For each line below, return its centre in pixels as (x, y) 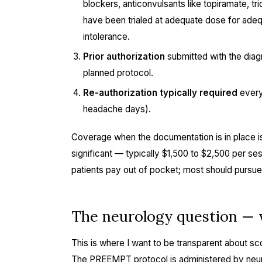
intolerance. (106, 37)
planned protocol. (118, 73)
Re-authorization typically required (160, 93)
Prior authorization (124, 56)
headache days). (117, 109)
